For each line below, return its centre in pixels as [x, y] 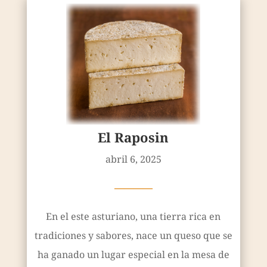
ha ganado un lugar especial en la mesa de [133, 254]
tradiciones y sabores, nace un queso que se [133, 235]
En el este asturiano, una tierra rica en [133, 216]
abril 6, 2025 [133, 159]
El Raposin [133, 137]
